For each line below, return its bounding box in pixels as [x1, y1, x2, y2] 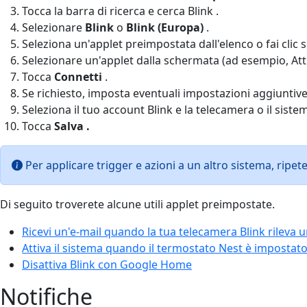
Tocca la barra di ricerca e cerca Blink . [22, 3, 219, 19]
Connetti [54, 69, 102, 84]
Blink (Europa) [126, 19, 204, 35]
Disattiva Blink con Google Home [22, 256, 192, 272]
